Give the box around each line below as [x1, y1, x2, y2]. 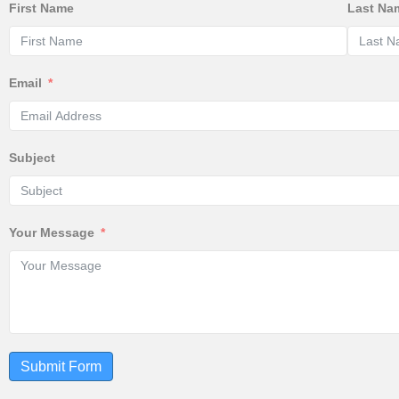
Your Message [9, 225, 94, 240]
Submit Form [20, 359, 102, 375]
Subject [9, 151, 55, 166]
